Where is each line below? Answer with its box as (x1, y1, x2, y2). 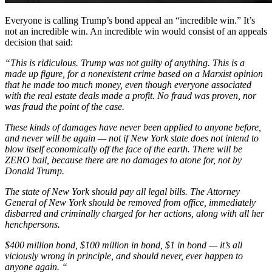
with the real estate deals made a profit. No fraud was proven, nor (5, 90, 256, 101)
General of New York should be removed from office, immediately (5, 197, 256, 208)
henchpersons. (5, 219, 60, 230)
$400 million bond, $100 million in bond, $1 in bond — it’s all (5, 240, 242, 251)
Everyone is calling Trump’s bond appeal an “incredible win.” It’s (5, 15, 255, 26)
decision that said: (5, 37, 73, 48)
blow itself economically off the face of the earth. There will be (5, 144, 242, 155)
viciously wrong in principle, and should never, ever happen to (5, 251, 243, 262)
